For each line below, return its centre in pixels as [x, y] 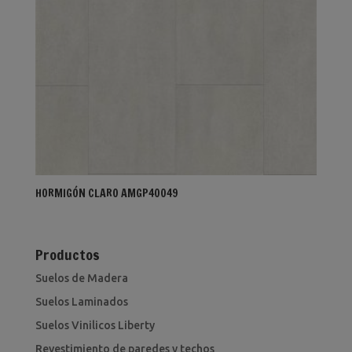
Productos [67, 255]
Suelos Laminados [81, 302]
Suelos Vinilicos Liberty [95, 326]
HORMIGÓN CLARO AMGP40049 [106, 194]
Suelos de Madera [81, 279]
